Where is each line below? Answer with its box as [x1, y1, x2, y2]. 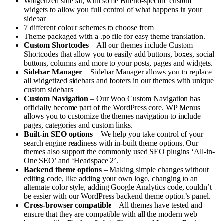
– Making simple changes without [102, 165, 209, 174]
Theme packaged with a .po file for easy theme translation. [24, 32, 205, 41]
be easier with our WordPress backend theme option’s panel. [24, 192, 211, 201]
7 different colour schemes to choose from [24, 23, 154, 32]
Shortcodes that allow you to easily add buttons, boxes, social [24, 50, 214, 59]
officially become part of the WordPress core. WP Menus [24, 103, 200, 112]
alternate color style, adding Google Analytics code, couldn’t [24, 183, 212, 192]
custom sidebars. [24, 85, 75, 94]
